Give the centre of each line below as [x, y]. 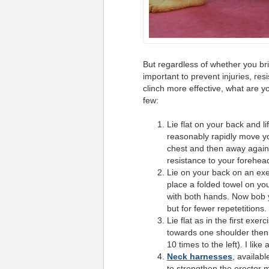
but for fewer [192, 209]
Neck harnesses [199, 257]
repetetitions [240, 209]
